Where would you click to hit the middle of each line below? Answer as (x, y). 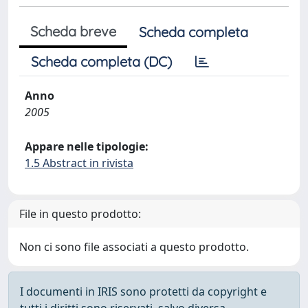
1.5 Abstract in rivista (79, 163)
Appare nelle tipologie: (87, 146)
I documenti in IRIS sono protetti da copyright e (143, 291)
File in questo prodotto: (80, 214)
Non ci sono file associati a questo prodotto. (134, 247)
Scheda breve (73, 31)
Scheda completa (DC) (101, 62)
